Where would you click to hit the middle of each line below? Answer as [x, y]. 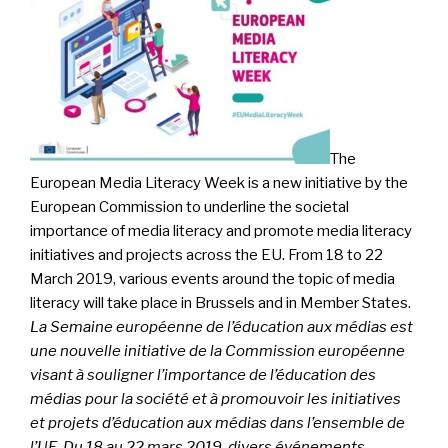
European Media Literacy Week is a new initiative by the [219, 183]
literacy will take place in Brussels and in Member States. [220, 303]
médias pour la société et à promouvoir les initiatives [215, 399]
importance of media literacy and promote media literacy [221, 231]
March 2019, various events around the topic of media [212, 279]
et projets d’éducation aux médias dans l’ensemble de [217, 423]
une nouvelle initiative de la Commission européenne [217, 351]
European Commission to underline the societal [189, 207]
